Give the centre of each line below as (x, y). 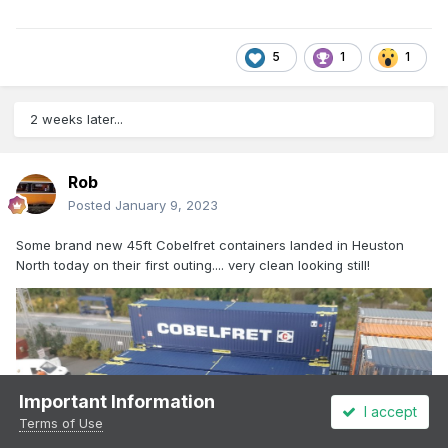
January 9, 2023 (166, 204)
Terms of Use (61, 423)
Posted (91, 204)
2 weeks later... (76, 118)
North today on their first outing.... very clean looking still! (193, 264)
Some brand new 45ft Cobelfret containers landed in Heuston (210, 244)
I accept (387, 411)
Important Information (117, 401)
